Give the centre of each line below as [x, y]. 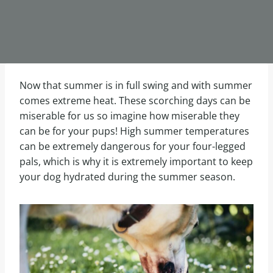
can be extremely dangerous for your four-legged [133, 146]
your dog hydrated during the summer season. [127, 177]
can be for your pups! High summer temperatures [134, 131]
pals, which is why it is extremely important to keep [136, 161]
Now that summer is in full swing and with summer [136, 85]
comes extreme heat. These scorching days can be [135, 101]
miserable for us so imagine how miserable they [129, 116]
